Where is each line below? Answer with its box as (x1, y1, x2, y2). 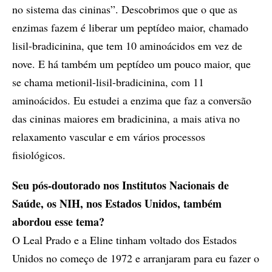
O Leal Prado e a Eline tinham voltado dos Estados (12, 232, 237, 247)
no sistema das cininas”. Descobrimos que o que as (12, 1, 237, 16)
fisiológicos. (12, 147, 66, 162)
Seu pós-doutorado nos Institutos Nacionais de (12, 177, 229, 193)
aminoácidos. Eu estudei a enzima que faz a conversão (12, 92, 251, 107)
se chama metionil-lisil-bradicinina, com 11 (12, 74, 204, 89)
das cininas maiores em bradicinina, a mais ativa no (12, 110, 240, 126)
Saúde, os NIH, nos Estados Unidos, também (12, 195, 222, 211)
